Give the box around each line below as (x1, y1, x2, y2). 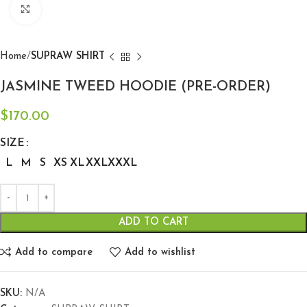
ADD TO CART (119, 217, 188, 228)
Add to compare (14, 247, 93, 258)
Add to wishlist (124, 247, 195, 258)
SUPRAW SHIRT (31, 51, 105, 62)
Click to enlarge (40, 5, 113, 14)
